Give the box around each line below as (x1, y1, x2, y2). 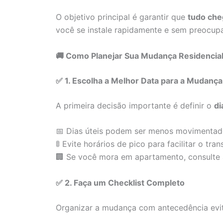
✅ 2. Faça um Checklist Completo (56, 177, 185, 188)
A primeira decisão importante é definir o (56, 100, 214, 111)
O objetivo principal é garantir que (56, 12, 188, 22)
